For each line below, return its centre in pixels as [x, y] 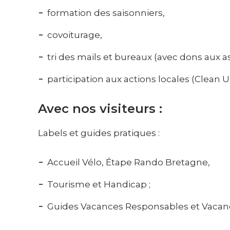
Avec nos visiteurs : [100, 109]
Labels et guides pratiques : [99, 133]
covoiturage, [75, 35]
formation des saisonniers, [106, 13]
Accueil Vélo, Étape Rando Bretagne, [129, 162]
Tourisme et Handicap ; [99, 185]
